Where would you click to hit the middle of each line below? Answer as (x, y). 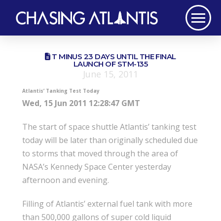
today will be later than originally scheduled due (110, 140)
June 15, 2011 (110, 74)
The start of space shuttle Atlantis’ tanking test (109, 127)
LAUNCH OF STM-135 (110, 64)
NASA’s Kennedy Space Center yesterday (96, 167)
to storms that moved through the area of (100, 154)
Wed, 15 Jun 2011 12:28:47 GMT (81, 103)
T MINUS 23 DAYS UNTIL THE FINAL (113, 56)
